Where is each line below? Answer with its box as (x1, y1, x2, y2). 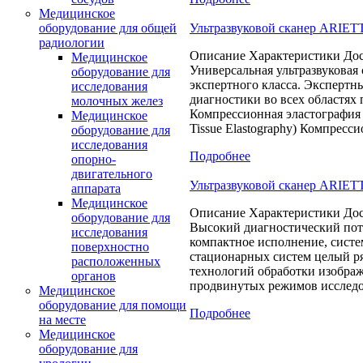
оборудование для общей (39, 21, 177, 35)
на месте (39, 313, 86, 327)
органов (71, 269, 116, 283)
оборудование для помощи (39, 298, 186, 312)
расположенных (71, 254, 160, 268)
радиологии (39, 36, 105, 49)
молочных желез (71, 94, 163, 108)
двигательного (71, 167, 152, 181)
